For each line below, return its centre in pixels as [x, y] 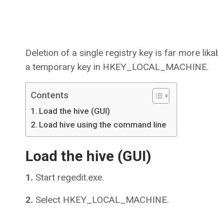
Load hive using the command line [103, 125]
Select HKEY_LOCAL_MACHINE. [101, 200]
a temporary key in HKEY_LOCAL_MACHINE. [117, 67]
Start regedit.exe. [69, 178]
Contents [50, 95]
